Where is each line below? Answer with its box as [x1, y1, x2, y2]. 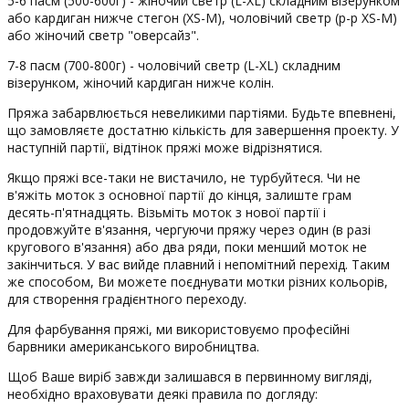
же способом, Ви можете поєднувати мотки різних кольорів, [7, 272, 388, 290]
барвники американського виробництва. [7, 337, 259, 355]
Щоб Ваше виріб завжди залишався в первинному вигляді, [7, 367, 372, 385]
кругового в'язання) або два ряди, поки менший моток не [7, 237, 367, 256]
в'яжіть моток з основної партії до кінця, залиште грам [7, 185, 351, 204]
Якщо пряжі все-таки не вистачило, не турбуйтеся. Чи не [7, 168, 361, 186]
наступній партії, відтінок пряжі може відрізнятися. [7, 138, 322, 156]
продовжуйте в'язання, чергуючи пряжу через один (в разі [7, 220, 371, 238]
